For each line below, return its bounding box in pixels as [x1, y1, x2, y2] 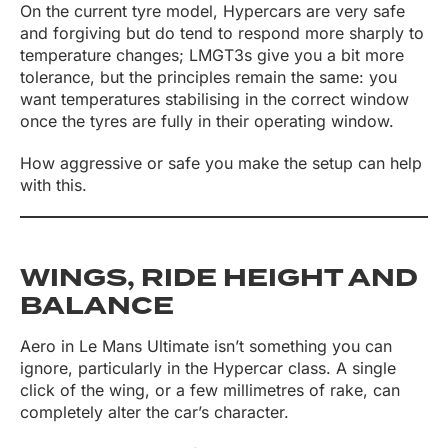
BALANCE [20, 288, 174, 325]
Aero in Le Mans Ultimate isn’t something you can [20, 336, 392, 357]
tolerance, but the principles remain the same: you [20, 67, 397, 88]
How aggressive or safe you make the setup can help [20, 153, 422, 174]
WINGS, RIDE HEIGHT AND [20, 260, 418, 297]
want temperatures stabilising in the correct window [20, 89, 409, 110]
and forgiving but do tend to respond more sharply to [20, 23, 424, 44]
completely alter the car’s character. [20, 402, 294, 423]
